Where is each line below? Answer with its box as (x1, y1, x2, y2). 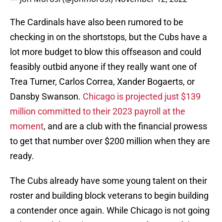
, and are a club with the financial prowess (44, 121, 207, 132)
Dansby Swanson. (10, 91, 83, 102)
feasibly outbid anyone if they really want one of (10, 61, 197, 72)
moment (10, 121, 44, 132)
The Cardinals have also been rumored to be (10, 17, 183, 28)
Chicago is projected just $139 (83, 91, 201, 102)
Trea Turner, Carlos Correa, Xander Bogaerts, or (10, 76, 195, 87)
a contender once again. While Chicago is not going (10, 205, 210, 216)
